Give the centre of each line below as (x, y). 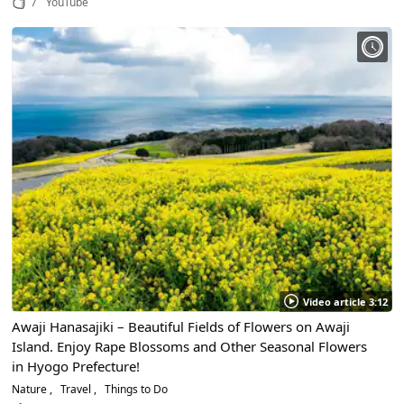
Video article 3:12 (345, 301)
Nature (31, 389)
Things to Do (135, 389)
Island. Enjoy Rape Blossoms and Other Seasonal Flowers (190, 346)
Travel (76, 389)
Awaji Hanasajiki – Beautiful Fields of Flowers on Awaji (181, 326)
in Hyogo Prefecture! (76, 366)
